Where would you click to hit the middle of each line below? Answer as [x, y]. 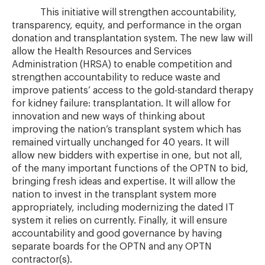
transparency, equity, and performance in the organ [127, 25]
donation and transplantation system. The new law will [132, 38]
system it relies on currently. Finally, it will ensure [119, 221]
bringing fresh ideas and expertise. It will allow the [124, 182]
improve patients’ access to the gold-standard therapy [132, 91]
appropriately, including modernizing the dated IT [123, 208]
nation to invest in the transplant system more [114, 195]
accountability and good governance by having [117, 234]
